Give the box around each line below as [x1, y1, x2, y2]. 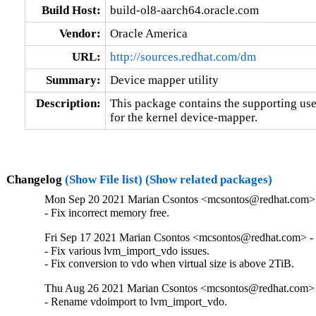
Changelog [6, 172, 65, 186]
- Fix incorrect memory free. [44, 207, 170, 219]
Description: [35, 96, 101, 110]
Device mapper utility [109, 73, 219, 87]
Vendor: [59, 26, 101, 40]
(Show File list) [64, 172, 142, 186]
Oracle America [109, 26, 188, 40]
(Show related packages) [145, 172, 272, 186]
